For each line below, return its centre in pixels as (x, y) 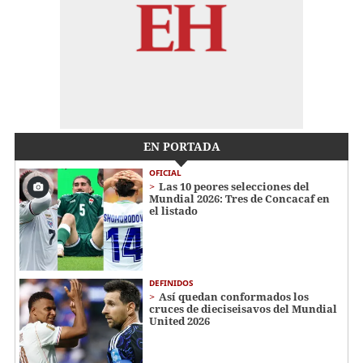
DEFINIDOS (171, 283)
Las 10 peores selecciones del (234, 186)
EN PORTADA (181, 146)
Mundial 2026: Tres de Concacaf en (239, 198)
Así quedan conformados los (234, 297)
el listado (173, 210)
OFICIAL (165, 172)
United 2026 (179, 321)
